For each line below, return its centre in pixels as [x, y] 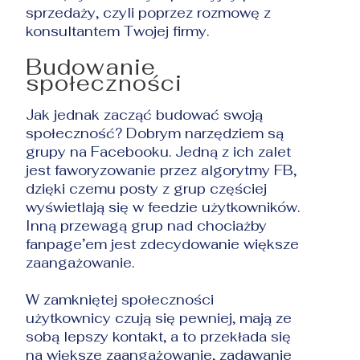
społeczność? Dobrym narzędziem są [155, 133]
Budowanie [91, 67]
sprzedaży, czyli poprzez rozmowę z [149, 12]
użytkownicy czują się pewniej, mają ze [159, 318]
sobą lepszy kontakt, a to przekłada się [159, 336]
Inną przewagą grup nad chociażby [147, 225]
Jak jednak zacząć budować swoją [145, 115]
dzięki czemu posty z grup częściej [147, 188]
